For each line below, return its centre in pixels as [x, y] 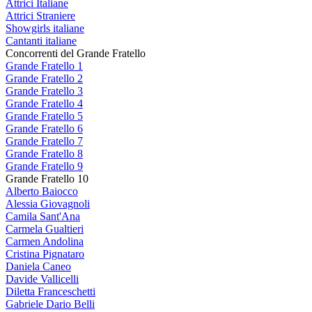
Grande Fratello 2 [44, 78]
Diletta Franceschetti [50, 291]
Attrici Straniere [40, 15]
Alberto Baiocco [42, 191]
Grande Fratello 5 [44, 116]
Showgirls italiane [45, 28]
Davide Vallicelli [42, 279]
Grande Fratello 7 [44, 141]
